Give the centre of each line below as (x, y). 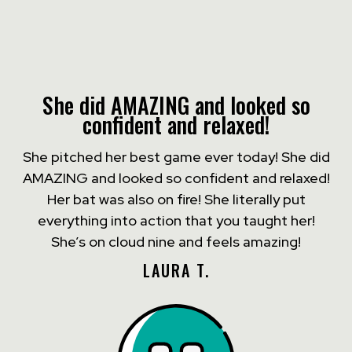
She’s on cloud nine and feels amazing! (176, 241)
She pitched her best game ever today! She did (176, 156)
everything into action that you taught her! (176, 220)
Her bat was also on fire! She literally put (176, 199)
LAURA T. (176, 270)
